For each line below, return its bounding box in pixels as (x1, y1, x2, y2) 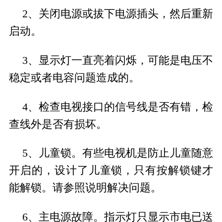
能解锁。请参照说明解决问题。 (8, 182, 162, 194)
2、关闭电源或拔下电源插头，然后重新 (22, 7, 214, 20)
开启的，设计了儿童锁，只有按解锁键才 (8, 165, 214, 177)
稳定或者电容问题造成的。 (8, 71, 140, 84)
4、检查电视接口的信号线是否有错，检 (22, 101, 214, 113)
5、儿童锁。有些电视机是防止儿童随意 (22, 147, 214, 160)
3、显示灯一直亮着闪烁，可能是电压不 (22, 54, 214, 66)
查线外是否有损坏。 (8, 118, 107, 130)
